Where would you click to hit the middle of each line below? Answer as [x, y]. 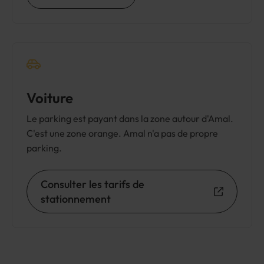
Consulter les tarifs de [93, 184]
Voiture [50, 98]
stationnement [76, 199]
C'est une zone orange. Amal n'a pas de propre [122, 133]
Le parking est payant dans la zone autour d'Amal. [130, 118]
